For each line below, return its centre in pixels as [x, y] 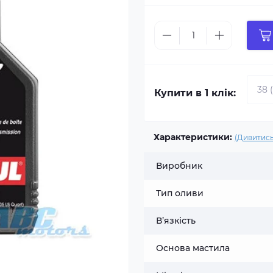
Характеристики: [193, 137]
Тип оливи [180, 193]
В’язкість [176, 221]
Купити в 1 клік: [195, 93]
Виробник [179, 166]
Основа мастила [193, 248]
